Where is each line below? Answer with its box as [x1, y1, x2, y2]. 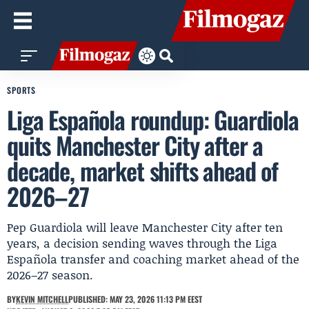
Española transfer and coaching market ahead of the [7, 250, 299, 267]
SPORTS [7, 84, 37, 96]
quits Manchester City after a [7, 127, 263, 163]
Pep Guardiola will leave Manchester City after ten [7, 219, 283, 235]
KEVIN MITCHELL [16, 293, 68, 305]
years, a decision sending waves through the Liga [7, 235, 277, 251]
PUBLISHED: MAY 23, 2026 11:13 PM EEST [68, 293, 202, 305]
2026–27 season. [7, 266, 93, 283]
